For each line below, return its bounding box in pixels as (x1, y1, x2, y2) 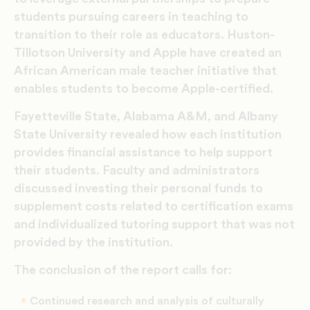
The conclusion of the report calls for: (14, 263, 232, 276)
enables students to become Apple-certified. (14, 82, 273, 95)
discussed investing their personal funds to (14, 181, 263, 194)
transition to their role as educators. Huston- (14, 28, 275, 41)
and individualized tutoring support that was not (14, 217, 295, 230)
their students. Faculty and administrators (14, 163, 259, 176)
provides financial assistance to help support (14, 145, 273, 158)
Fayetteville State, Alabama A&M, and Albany (14, 109, 278, 122)
